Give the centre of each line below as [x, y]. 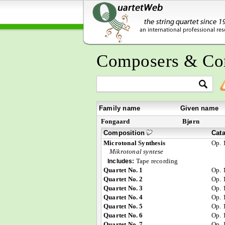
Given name [199, 108]
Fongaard [116, 121]
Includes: [121, 161]
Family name [120, 108]
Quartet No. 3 [123, 188]
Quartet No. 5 [123, 206]
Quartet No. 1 [123, 170]
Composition [125, 133]
